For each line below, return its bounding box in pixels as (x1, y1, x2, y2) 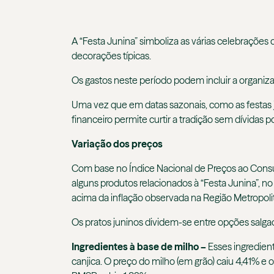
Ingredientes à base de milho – (72, 240, 208, 253)
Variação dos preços (72, 138, 163, 150)
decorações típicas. (72, 50, 151, 62)
